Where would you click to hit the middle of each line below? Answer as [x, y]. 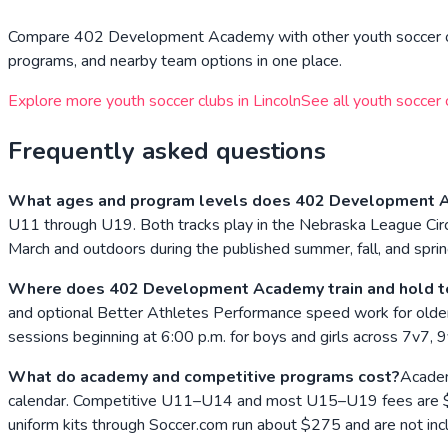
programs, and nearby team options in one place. [175, 61]
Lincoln [277, 101]
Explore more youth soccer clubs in [130, 101]
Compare [41, 37]
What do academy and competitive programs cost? [204, 376]
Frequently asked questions [167, 151]
